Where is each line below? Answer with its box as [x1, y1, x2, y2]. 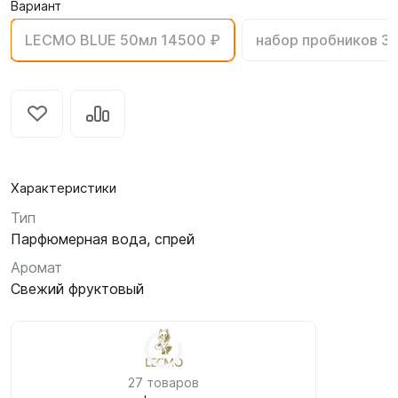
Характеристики [11, 179, 116, 196]
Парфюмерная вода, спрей [11, 230, 195, 248]
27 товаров [128, 375, 199, 390]
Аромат [11, 259, 62, 276]
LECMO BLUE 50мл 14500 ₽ [25, 31, 220, 49]
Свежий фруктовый [11, 280, 144, 298]
